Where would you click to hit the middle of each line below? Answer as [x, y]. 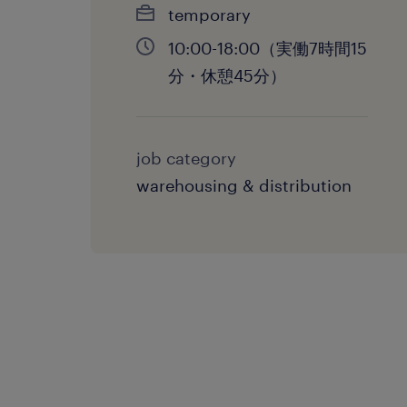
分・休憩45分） [227, 75]
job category [186, 158]
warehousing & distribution [244, 185]
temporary [209, 15]
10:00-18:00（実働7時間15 [268, 48]
